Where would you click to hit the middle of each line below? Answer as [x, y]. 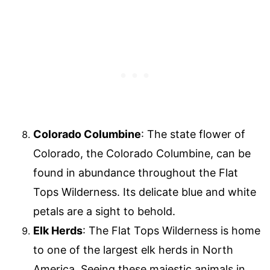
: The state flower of [193, 134]
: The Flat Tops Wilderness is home [171, 230]
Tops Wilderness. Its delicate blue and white [145, 192]
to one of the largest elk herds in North [133, 250]
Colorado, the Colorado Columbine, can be [142, 153]
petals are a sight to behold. [104, 211]
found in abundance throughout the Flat [136, 172]
